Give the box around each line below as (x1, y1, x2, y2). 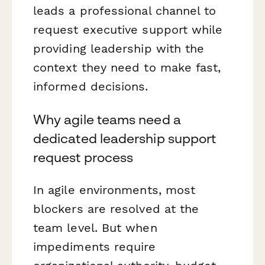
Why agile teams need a (33, 111, 181, 127)
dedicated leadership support (33, 130, 216, 146)
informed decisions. (33, 79, 148, 94)
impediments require (33, 239, 156, 254)
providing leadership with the (33, 41, 205, 56)
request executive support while (33, 22, 223, 37)
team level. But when (33, 220, 157, 235)
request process (33, 149, 134, 165)
